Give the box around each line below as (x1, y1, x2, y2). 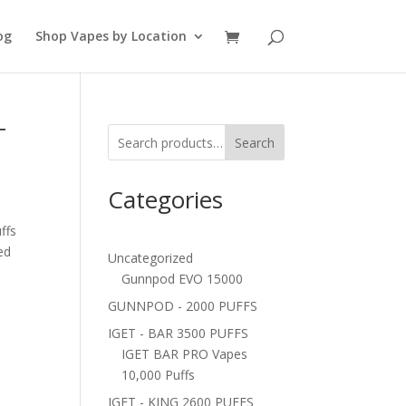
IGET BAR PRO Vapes (121, 345, 248, 362)
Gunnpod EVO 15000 (121, 270, 244, 287)
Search (234, 133, 275, 151)
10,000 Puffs (121, 366, 196, 383)
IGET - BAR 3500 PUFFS (108, 324, 249, 342)
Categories (108, 183, 224, 216)
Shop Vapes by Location (34, 27, 187, 44)
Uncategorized (108, 249, 194, 266)
